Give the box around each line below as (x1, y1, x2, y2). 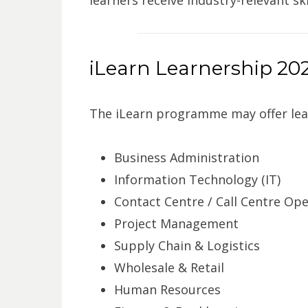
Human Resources (113, 280, 221, 298)
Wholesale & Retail (113, 258, 224, 276)
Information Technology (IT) (113, 170, 280, 188)
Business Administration (113, 148, 259, 166)
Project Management (113, 214, 239, 232)
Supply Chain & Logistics (113, 236, 260, 254)
